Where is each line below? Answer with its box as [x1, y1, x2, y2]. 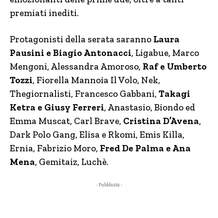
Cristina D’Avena [123, 115, 199, 127]
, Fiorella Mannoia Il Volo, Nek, [33, 74, 160, 86]
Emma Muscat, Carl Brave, [10, 115, 123, 127]
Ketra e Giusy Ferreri [10, 102, 104, 113]
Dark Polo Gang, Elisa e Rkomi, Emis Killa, [10, 129, 184, 140]
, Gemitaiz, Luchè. [35, 156, 109, 167]
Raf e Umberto [143, 61, 207, 72]
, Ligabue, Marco [131, 47, 199, 58]
